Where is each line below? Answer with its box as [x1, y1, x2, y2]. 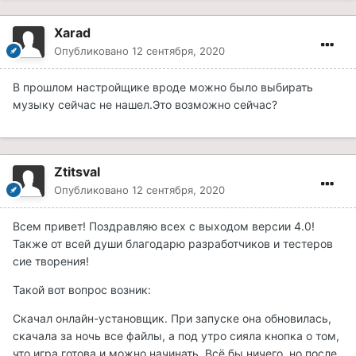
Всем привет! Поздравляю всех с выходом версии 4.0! [13, 219, 315, 234]
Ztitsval [54, 164, 100, 180]
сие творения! [13, 254, 89, 269]
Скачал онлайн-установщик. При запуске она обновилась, [13, 311, 331, 326]
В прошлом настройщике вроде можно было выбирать [13, 80, 313, 95]
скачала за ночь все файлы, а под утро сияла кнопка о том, [13, 329, 339, 343]
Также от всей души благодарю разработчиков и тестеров [13, 237, 333, 251]
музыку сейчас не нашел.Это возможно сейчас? [13, 98, 277, 112]
